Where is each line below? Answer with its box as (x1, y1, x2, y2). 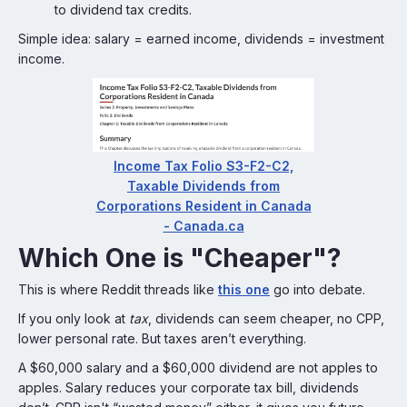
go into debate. (270, 282, 365, 297)
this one (218, 282, 270, 297)
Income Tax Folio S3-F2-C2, (114, 158, 293, 174)
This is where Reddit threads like (18, 282, 218, 297)
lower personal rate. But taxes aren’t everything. (18, 331, 306, 346)
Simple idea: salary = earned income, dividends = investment (18, 31, 384, 46)
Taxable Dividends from (127, 178, 280, 194)
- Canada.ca (163, 218, 244, 233)
